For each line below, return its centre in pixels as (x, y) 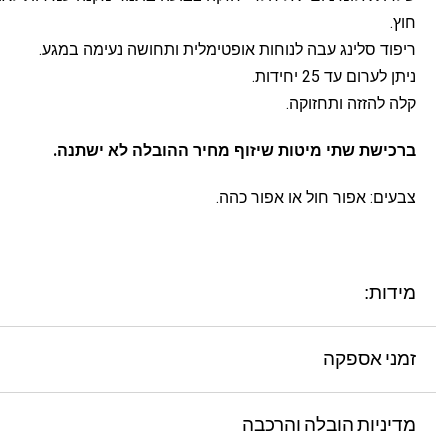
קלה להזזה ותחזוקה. (351, 103)
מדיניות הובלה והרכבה (329, 425)
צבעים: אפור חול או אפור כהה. (316, 197)
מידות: (390, 293)
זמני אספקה (369, 359)
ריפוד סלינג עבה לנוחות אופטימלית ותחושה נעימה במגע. (227, 49)
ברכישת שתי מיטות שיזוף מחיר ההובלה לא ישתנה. (234, 150)
